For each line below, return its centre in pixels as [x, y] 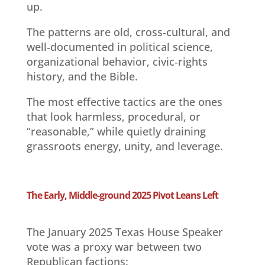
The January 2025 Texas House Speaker [125, 232]
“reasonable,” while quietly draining [116, 131]
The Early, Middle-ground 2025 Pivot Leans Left [122, 195]
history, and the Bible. [82, 76]
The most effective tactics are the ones [124, 101]
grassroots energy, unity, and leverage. [125, 146]
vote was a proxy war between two [114, 246]
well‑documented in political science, [119, 46]
